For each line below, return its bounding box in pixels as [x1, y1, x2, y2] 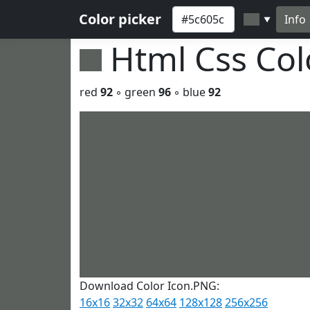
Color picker [79, 10, 161, 28]
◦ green [113, 84, 158, 100]
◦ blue [171, 84, 208, 100]
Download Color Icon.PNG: [80, 278, 219, 293]
